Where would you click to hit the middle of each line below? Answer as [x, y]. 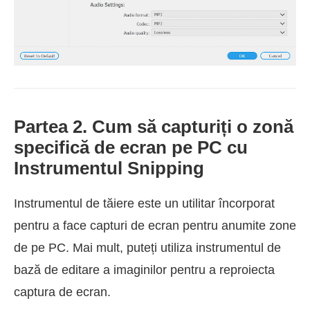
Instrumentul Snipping [109, 168]
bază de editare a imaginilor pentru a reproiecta [144, 270]
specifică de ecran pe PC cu [131, 148]
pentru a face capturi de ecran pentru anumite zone [155, 226]
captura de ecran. [62, 292]
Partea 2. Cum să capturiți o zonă [154, 127]
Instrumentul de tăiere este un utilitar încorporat [144, 204]
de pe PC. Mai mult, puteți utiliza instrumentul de [147, 248]
